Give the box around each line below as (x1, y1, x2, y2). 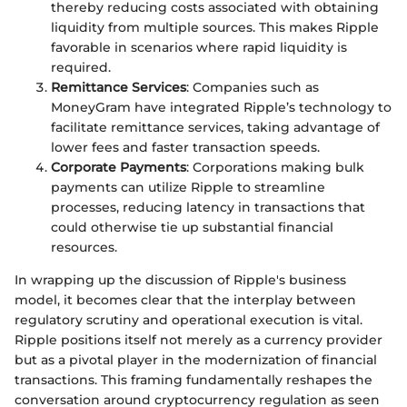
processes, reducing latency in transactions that (51, 198, 365, 215)
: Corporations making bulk (186, 158, 364, 175)
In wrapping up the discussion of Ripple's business (15, 271, 346, 288)
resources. (51, 238, 117, 255)
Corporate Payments (51, 158, 186, 175)
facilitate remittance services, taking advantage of (51, 118, 380, 135)
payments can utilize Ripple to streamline (51, 178, 325, 195)
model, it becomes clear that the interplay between (15, 291, 356, 308)
